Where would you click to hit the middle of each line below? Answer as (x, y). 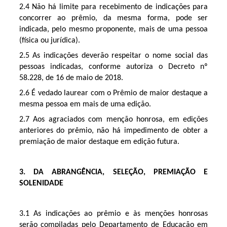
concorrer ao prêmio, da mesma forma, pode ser (113, 18)
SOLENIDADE (41, 183)
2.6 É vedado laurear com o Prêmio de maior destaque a (113, 93)
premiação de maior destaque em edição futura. (99, 142)
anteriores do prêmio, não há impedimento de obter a (113, 130)
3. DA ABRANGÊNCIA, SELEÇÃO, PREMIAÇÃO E (113, 172)
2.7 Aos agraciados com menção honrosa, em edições (113, 119)
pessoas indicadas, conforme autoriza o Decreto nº (113, 67)
